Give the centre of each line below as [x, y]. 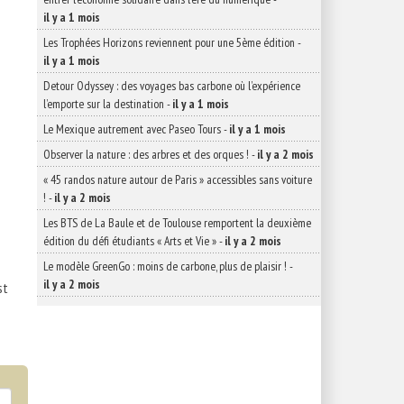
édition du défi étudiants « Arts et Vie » [130, 241]
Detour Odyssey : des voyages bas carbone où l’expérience [172, 86]
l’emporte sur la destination [104, 104]
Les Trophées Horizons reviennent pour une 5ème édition [169, 42]
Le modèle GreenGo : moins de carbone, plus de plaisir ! [165, 266]
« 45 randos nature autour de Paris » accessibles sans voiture [178, 179]
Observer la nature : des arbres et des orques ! [146, 154]
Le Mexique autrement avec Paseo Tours [132, 129]
